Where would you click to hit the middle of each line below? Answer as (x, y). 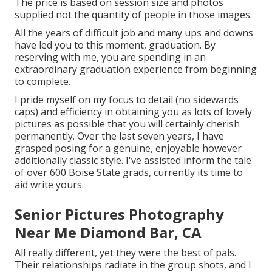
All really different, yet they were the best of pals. (125, 252)
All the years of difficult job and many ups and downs (134, 32)
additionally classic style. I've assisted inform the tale (133, 160)
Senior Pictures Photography (119, 214)
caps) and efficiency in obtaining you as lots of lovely (133, 111)
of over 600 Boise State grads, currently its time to (129, 172)
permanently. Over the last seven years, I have (119, 136)
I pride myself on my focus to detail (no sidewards (127, 99)
